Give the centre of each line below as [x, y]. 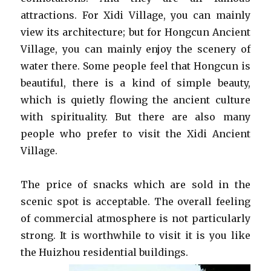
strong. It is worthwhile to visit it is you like [135, 235]
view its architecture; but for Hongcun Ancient [135, 32]
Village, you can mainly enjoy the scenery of [135, 49]
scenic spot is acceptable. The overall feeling [135, 201]
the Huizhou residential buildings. [105, 252]
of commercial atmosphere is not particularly [135, 218]
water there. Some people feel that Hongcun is [135, 66]
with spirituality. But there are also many [135, 117]
